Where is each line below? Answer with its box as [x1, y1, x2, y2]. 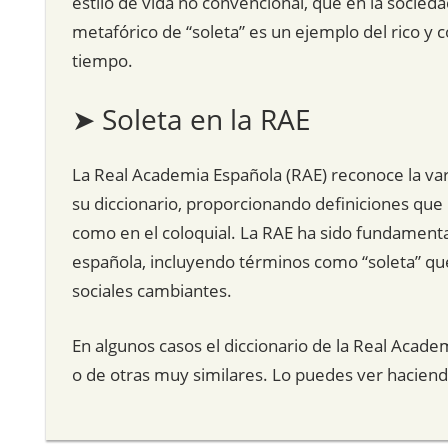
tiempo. [71, 48, 133, 72]
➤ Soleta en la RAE [71, 100, 311, 139]
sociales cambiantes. [71, 279, 232, 303]
